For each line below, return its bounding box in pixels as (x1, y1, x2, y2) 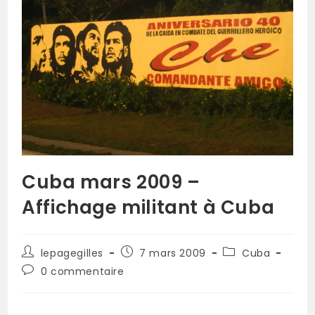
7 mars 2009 (139, 246, 206, 261)
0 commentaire (40, 264, 124, 279)
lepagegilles (40, 246, 104, 261)
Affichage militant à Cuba (22, 195, 275, 221)
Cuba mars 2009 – (22, 169, 200, 195)
